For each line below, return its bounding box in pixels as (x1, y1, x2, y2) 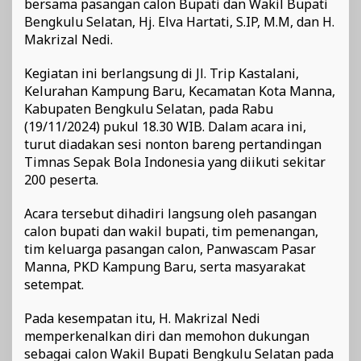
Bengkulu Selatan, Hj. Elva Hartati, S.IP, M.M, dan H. (24, 13, 334, 31)
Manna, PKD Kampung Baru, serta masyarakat (24, 258, 305, 276)
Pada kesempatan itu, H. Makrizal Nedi (24, 309, 260, 328)
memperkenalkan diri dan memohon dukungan (24, 327, 309, 346)
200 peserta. (24, 171, 98, 189)
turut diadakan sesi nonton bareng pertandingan (24, 135, 322, 154)
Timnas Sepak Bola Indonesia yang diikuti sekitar (24, 153, 326, 172)
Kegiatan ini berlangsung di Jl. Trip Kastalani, (24, 64, 299, 83)
